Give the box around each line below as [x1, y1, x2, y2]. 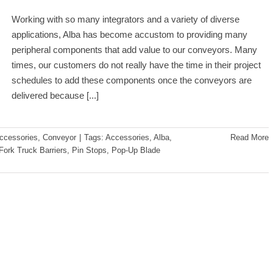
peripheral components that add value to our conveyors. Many [12, 44, 257, 55]
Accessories [105, 133, 149, 142]
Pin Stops [72, 146, 107, 155]
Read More [230, 133, 269, 142]
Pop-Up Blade [112, 146, 160, 155]
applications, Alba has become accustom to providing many [12, 29, 247, 40]
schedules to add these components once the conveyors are [12, 75, 252, 85]
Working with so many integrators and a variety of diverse [12, 14, 239, 24]
